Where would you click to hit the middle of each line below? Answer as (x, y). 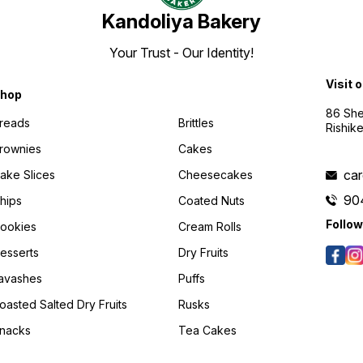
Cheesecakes (216, 174)
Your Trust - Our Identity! (181, 53)
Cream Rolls (210, 226)
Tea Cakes (208, 330)
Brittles (196, 122)
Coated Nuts (212, 200)
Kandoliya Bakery (181, 22)
